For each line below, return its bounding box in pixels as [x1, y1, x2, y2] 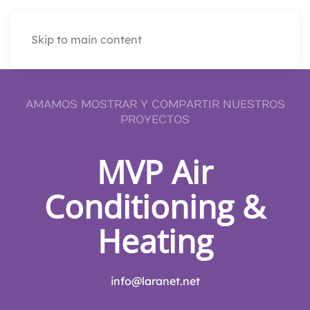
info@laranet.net [110, 274, 200, 288]
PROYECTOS [120, 113, 190, 126]
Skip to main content [31, 33, 142, 46]
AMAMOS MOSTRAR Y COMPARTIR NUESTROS [25, 98, 285, 111]
